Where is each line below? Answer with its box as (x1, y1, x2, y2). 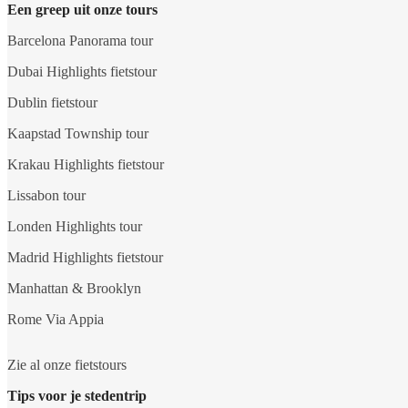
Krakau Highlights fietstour (7, 157, 164, 173)
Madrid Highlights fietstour (7, 250, 163, 266)
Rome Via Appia (7, 311, 104, 328)
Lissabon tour (7, 188, 86, 204)
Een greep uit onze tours (7, 2, 158, 18)
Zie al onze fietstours (7, 357, 127, 373)
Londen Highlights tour (7, 219, 142, 235)
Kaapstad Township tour (7, 126, 148, 142)
